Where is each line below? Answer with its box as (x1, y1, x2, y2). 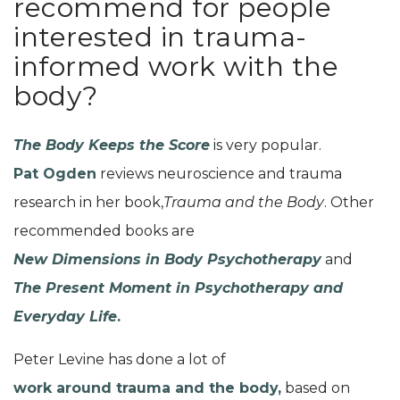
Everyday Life (13, 307, 117, 325)
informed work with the (13, 50, 338, 84)
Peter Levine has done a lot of (13, 350, 226, 368)
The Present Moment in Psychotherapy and (13, 279, 343, 296)
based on (281, 379, 350, 396)
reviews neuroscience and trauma (96, 164, 342, 182)
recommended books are (13, 221, 195, 239)
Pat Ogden (13, 164, 96, 182)
